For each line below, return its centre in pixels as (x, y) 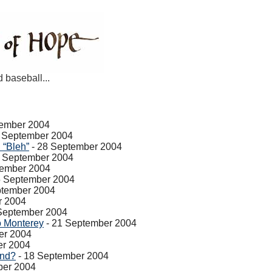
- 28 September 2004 (76, 147)
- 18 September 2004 (62, 256)
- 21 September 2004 (90, 223)
